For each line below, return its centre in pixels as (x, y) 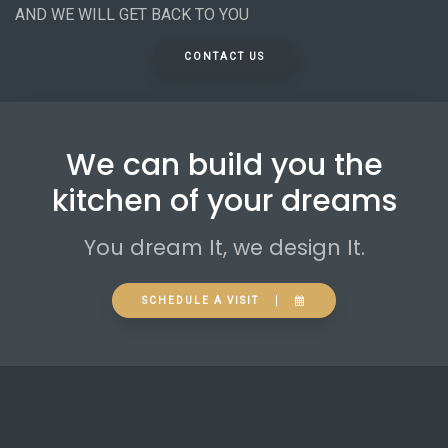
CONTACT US (224, 56)
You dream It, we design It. (224, 247)
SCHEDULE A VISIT (200, 300)
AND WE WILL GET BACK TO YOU (132, 14)
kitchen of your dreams (224, 201)
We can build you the (224, 165)
